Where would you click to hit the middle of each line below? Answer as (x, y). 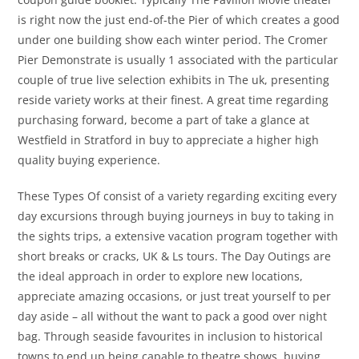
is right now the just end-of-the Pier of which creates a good (179, 20)
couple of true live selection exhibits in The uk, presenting (174, 80)
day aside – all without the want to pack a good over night (173, 317)
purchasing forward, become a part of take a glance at (164, 120)
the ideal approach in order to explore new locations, (161, 276)
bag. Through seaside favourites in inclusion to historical (171, 337)
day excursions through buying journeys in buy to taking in (176, 216)
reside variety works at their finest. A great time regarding (173, 100)
